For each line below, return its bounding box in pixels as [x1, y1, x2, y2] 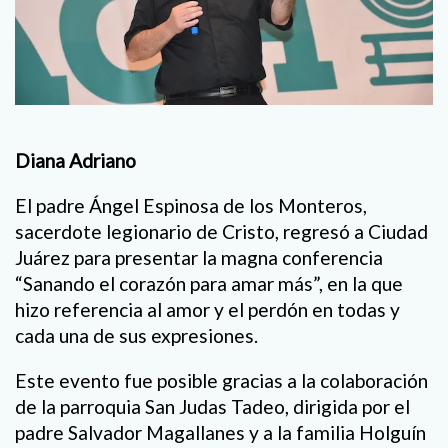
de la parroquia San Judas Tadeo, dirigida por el [15, 395, 410, 419]
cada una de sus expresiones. [15, 324, 258, 348]
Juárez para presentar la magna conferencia [15, 246, 383, 270]
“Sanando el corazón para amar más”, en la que [15, 272, 403, 296]
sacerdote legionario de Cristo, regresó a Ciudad [15, 220, 428, 244]
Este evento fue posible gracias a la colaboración [15, 369, 428, 393]
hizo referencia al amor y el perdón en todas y [15, 298, 400, 322]
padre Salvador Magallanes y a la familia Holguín [15, 421, 426, 445]
